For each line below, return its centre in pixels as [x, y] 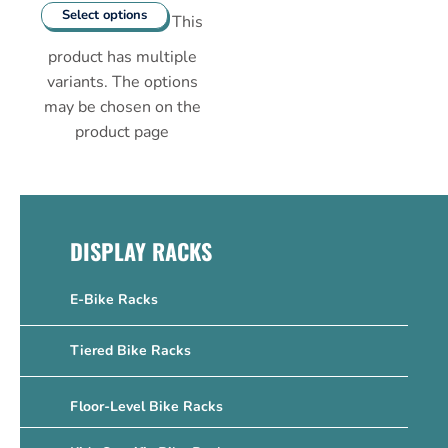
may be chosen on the [122, 107]
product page [122, 132]
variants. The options [122, 82]
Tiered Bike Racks [130, 351]
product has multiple [122, 57]
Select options [104, 15]
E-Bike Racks [114, 300]
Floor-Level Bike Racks [146, 407]
